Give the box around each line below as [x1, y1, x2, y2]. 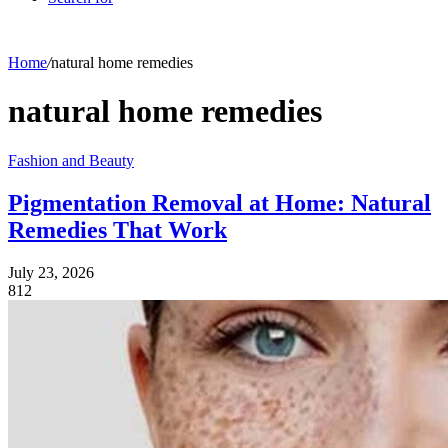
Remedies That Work [8, 216, 227, 243]
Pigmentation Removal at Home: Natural [8, 189, 431, 216]
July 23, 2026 [8, 263, 94, 281]
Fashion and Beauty [8, 151, 134, 169]
